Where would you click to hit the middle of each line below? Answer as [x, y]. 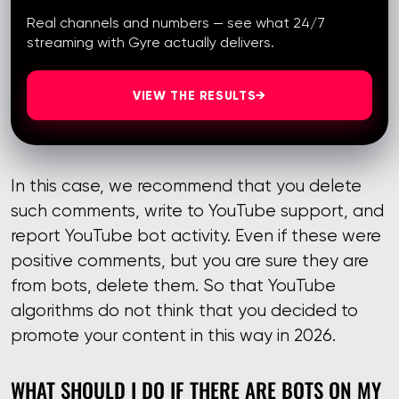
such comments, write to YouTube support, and [197, 211]
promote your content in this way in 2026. [173, 336]
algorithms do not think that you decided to [184, 311]
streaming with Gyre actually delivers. [151, 42]
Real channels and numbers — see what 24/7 [176, 22]
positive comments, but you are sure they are [190, 261]
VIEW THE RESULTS [195, 95]
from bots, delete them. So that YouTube [173, 286]
